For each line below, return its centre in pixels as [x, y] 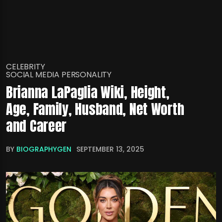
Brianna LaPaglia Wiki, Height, [88, 92]
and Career [36, 126]
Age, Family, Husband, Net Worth [95, 109]
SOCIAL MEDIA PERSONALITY [59, 75]
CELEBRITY [26, 67]
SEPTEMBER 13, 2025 [110, 149]
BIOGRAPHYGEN [44, 149]
